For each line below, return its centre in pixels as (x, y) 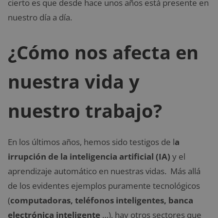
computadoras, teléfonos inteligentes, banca (102, 200)
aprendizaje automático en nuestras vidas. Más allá (104, 171)
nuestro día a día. (40, 18)
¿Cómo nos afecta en (103, 52)
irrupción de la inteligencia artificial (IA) (89, 156)
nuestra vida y (74, 81)
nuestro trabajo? (85, 110)
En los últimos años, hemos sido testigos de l (91, 142)
